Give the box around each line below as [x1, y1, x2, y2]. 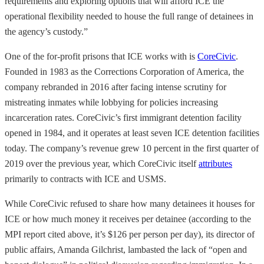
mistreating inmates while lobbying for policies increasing [5, 97, 218, 107]
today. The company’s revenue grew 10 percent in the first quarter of [5, 143, 259, 153]
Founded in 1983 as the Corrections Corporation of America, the [5, 66, 244, 77]
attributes [199, 158, 232, 169]
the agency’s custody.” [5, 26, 88, 37]
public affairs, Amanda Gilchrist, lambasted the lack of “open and [5, 244, 247, 255]
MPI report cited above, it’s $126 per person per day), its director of [5, 229, 255, 239]
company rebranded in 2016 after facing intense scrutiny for [5, 81, 226, 92]
